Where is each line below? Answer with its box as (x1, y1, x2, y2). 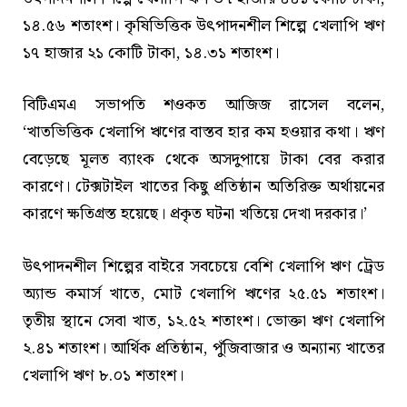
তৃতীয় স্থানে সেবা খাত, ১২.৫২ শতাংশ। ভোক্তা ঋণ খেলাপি (23, 308, 384, 335)
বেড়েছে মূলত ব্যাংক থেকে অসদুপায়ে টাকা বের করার (23, 146, 384, 174)
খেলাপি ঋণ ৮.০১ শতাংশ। (23, 362, 184, 390)
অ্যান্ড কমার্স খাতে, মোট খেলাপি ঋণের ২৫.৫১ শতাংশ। (23, 281, 384, 308)
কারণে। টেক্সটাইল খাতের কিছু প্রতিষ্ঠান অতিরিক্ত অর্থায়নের (23, 174, 384, 201)
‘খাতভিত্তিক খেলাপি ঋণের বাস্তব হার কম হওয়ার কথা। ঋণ (23, 119, 384, 146)
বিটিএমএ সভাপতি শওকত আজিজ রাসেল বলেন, (23, 92, 384, 119)
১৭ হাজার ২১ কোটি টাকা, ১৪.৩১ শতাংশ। (23, 39, 279, 66)
